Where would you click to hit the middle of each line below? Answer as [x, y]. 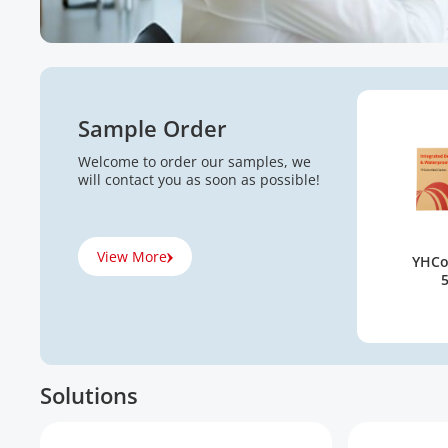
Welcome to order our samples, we [194, 161]
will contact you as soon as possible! [199, 179]
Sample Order [152, 128]
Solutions [89, 395]
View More [132, 256]
